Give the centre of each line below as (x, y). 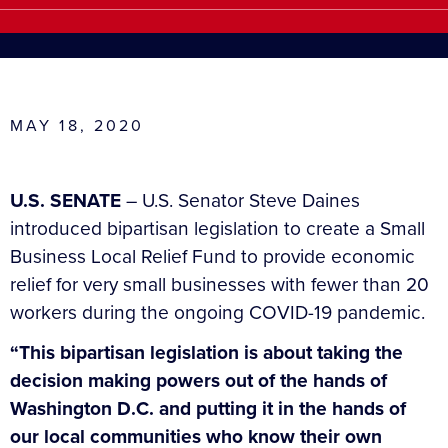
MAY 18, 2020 (77, 125)
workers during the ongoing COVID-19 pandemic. (217, 312)
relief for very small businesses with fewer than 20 (219, 284)
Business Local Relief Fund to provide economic (212, 256)
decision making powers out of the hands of (198, 380)
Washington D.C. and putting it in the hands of (208, 408)
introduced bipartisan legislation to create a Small (217, 228)
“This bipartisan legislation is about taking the (206, 352)
